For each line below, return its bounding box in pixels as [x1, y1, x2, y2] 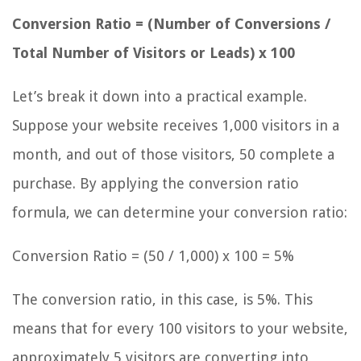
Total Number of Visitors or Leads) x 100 [12, 44, 295, 62]
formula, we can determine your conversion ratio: [12, 204, 347, 222]
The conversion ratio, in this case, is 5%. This [12, 291, 313, 309]
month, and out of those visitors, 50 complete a [12, 146, 334, 164]
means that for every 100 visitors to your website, [12, 320, 348, 338]
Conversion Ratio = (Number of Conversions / [12, 15, 330, 33]
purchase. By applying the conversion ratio [12, 175, 299, 193]
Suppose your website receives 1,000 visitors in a [12, 117, 339, 135]
